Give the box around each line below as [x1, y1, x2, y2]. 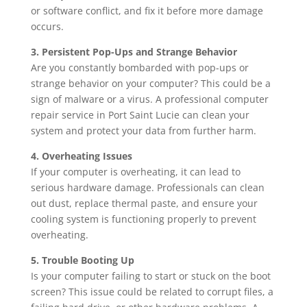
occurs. [30, 20, 64, 33]
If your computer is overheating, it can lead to [30, 165, 241, 178]
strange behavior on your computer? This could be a [30, 77, 271, 90]
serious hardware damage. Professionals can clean [30, 181, 265, 194]
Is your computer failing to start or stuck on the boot [30, 269, 271, 282]
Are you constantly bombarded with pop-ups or [30, 61, 249, 74]
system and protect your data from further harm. [30, 124, 256, 137]
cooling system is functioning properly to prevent [30, 212, 256, 225]
